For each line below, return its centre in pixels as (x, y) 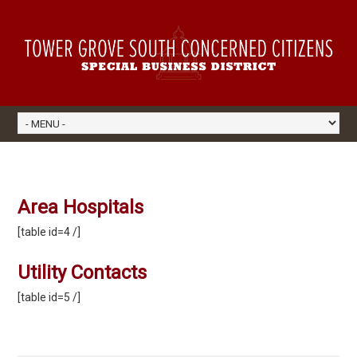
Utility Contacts (82, 272)
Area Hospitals (81, 207)
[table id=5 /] (49, 297)
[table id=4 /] (49, 231)
